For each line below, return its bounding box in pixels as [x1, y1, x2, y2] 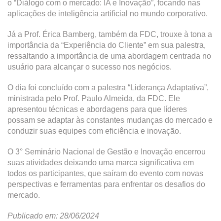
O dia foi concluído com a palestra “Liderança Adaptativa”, [7, 83, 209, 92]
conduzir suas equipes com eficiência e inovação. [7, 127, 181, 135]
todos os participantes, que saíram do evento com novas [7, 169, 203, 178]
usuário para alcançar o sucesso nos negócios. [7, 63, 172, 71]
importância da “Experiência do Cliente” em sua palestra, [7, 41, 206, 49]
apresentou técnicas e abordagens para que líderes [7, 105, 187, 113]
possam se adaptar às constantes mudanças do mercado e [7, 116, 213, 124]
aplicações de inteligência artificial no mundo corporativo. [7, 9, 208, 18]
